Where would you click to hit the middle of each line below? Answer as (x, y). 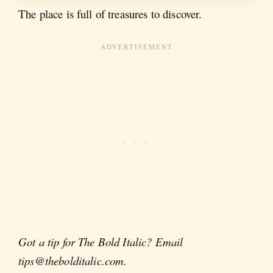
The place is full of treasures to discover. (110, 14)
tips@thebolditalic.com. (73, 260)
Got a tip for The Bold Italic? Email (101, 241)
